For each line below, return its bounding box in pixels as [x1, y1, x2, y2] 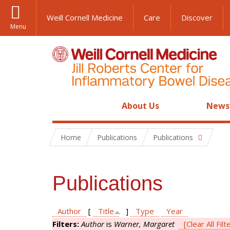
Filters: [52, 219, 81, 229]
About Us [122, 100, 160, 111]
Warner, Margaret [114, 219, 175, 229]
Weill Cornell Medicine [47, 12, 123, 23]
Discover [181, 12, 213, 23]
